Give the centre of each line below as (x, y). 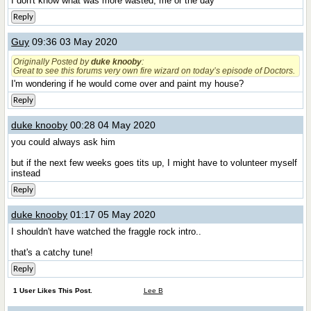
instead (26, 173)
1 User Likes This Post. (52, 291)
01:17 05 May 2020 (112, 215)
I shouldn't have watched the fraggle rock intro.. (107, 232)
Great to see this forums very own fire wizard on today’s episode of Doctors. (154, 70)
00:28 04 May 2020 (112, 125)
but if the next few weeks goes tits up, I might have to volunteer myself (154, 163)
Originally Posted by (52, 61)
